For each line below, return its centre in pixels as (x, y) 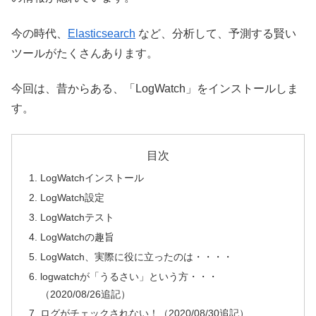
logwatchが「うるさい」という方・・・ (134, 276)
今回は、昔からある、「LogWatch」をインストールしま (155, 88)
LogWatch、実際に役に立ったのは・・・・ (137, 256)
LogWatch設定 (73, 198)
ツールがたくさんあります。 (85, 53)
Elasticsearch (102, 33)
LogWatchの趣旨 (78, 237)
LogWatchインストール (92, 178)
